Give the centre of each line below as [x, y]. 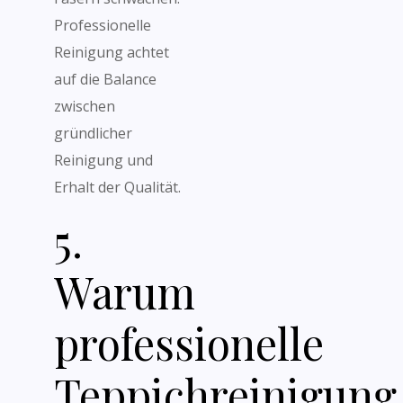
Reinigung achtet [112, 52]
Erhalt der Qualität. [117, 187]
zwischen [85, 106]
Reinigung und [103, 160]
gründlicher [93, 133]
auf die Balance [105, 79]
